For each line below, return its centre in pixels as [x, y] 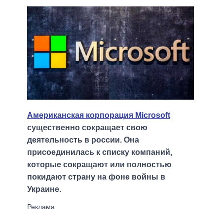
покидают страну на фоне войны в [96, 177]
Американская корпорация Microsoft [99, 115]
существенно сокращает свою [87, 128]
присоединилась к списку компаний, [100, 152]
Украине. [44, 189]
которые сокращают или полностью [99, 165]
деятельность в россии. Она [83, 140]
